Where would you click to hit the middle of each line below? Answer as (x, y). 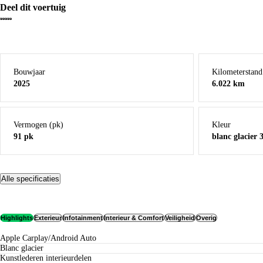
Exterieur (48, 218)
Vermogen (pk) (39, 125)
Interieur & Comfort (134, 218)
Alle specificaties (30, 179)
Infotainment (83, 218)
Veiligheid (180, 218)
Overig (206, 218)
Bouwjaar (30, 72)
